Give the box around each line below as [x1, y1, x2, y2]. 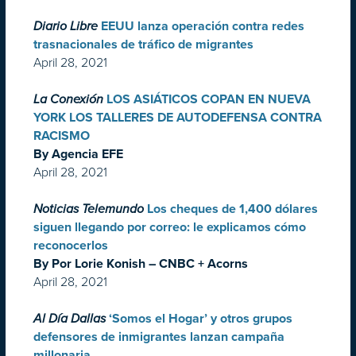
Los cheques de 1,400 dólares [147, 201, 318, 218]
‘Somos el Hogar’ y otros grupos [109, 311, 292, 327]
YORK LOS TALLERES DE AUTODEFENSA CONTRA [33, 110, 322, 126]
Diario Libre [33, 18, 98, 35]
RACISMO [33, 128, 90, 145]
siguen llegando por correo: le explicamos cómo [33, 219, 306, 236]
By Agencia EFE [33, 146, 123, 163]
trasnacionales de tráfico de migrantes [33, 37, 253, 53]
